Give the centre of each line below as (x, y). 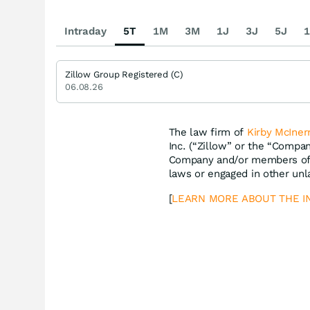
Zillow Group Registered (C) (124, 74)
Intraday (85, 31)
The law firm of (208, 132)
